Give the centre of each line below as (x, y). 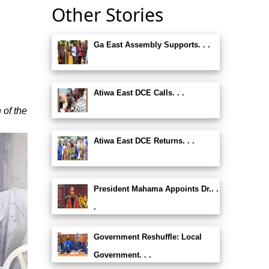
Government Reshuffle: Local (147, 237)
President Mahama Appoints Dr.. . (156, 189)
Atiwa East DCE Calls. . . (139, 93)
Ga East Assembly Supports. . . (152, 45)
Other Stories (107, 15)
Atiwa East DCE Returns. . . (144, 141)
